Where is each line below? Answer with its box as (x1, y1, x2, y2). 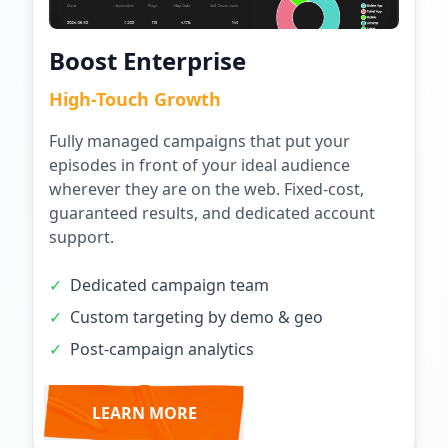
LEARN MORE (91, 401, 197, 424)
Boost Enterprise (49, 44, 246, 78)
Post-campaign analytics (70, 338, 254, 361)
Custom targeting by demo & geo (70, 306, 323, 329)
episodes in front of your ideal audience (49, 154, 350, 177)
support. (49, 226, 114, 249)
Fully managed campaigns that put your (49, 130, 350, 153)
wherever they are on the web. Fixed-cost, (49, 178, 364, 201)
